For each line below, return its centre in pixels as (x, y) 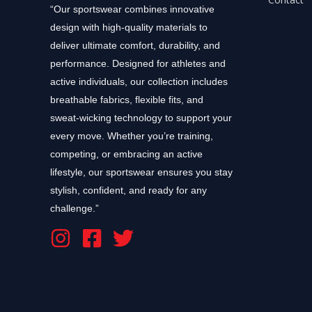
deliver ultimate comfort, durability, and (135, 46)
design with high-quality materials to (129, 28)
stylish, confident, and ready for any (128, 190)
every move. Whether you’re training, (132, 136)
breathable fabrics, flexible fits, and (127, 100)
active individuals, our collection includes (139, 82)
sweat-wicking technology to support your (141, 118)
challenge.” (75, 209)
